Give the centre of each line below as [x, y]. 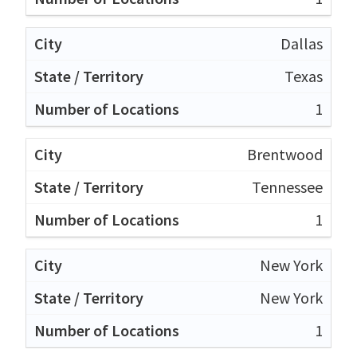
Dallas [302, 43]
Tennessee [287, 186]
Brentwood [285, 154]
